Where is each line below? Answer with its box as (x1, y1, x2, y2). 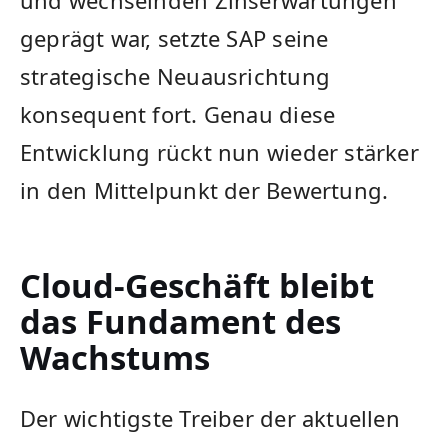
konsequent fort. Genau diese (20, 99, 336, 130)
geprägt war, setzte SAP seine (20, 23, 329, 54)
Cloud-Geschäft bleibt (20, 263, 374, 309)
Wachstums (20, 335, 210, 381)
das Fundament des (20, 299, 341, 345)
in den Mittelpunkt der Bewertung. (20, 175, 389, 206)
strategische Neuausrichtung (20, 61, 330, 92)
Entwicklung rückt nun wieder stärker (20, 137, 419, 168)
